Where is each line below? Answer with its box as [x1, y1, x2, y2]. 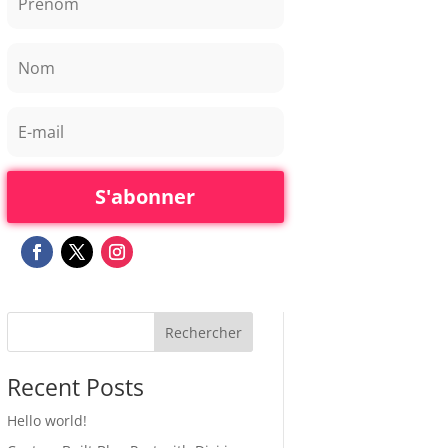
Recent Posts [6, 370, 144, 403]
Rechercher [164, 323, 242, 343]
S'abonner [95, 182, 196, 210]
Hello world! [6, 410, 87, 430]
